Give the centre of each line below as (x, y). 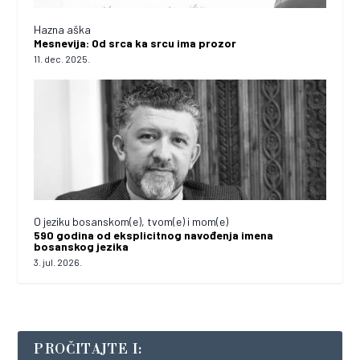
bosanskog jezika (82, 247)
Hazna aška (63, 30)
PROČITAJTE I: (88, 350)
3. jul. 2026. (58, 262)
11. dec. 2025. (62, 59)
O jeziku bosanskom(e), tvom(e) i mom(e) (131, 222)
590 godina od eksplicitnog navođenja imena (154, 235)
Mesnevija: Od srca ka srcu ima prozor (135, 43)
